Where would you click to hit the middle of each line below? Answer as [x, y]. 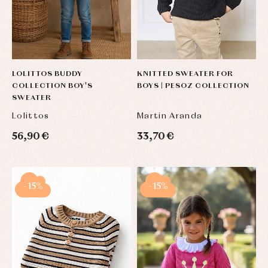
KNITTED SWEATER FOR [185, 74]
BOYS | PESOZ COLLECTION [193, 86]
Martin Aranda [170, 116]
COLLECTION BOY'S [52, 86]
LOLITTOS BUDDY [47, 74]
